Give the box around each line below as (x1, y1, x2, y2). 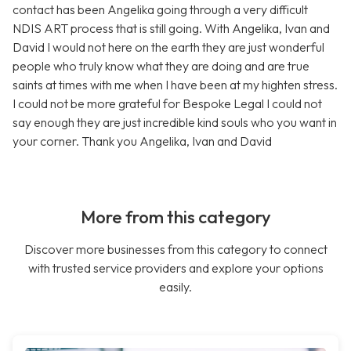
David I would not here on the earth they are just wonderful (13, 39, 324, 56)
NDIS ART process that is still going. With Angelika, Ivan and (13, 20, 330, 37)
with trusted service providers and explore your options (27, 260, 324, 277)
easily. (159, 279, 192, 295)
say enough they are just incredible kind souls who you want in (13, 114, 337, 131)
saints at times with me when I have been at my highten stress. (13, 77, 338, 93)
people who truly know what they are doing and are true (13, 58, 309, 74)
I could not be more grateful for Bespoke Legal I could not (13, 96, 322, 112)
